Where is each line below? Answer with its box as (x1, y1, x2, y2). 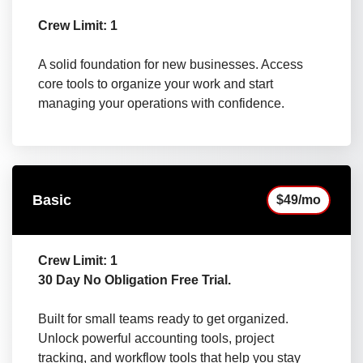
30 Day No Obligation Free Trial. (38, 273, 231, 288)
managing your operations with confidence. (38, 96, 284, 111)
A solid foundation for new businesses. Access (38, 58, 303, 72)
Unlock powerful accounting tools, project (38, 331, 274, 346)
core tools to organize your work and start (38, 77, 273, 92)
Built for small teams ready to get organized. (38, 312, 288, 327)
